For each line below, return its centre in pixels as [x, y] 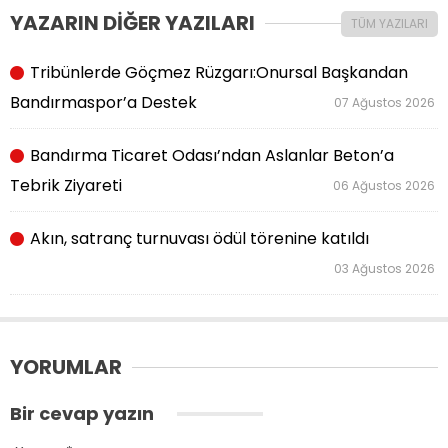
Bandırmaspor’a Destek [103, 103]
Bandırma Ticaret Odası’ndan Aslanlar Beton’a [210, 156]
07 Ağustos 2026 [386, 103]
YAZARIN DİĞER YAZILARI [132, 23]
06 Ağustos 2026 [385, 186]
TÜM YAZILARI [389, 24]
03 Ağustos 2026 [386, 269]
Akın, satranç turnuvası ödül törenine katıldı [197, 239]
